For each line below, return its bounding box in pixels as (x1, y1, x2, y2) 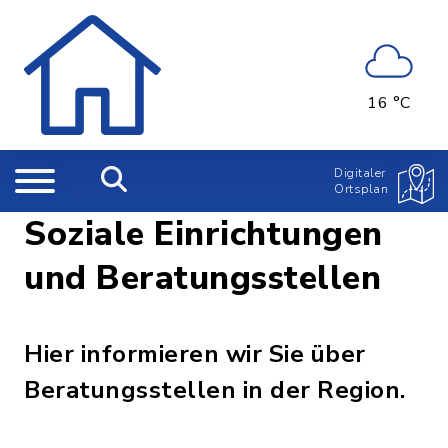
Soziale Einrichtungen (24, 211, 383, 257)
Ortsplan (334, 181, 388, 197)
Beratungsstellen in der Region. (24, 374, 406, 406)
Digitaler (334, 165, 386, 181)
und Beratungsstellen (24, 255, 381, 301)
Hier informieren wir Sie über (24, 338, 366, 370)
